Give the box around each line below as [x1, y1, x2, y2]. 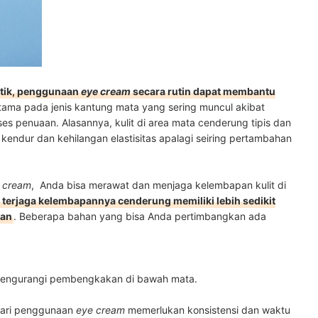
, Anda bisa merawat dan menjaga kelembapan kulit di [31, 179, 286, 192]
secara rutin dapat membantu [131, 85, 275, 98]
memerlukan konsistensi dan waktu [125, 304, 290, 317]
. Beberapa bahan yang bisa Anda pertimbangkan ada [13, 210, 266, 223]
